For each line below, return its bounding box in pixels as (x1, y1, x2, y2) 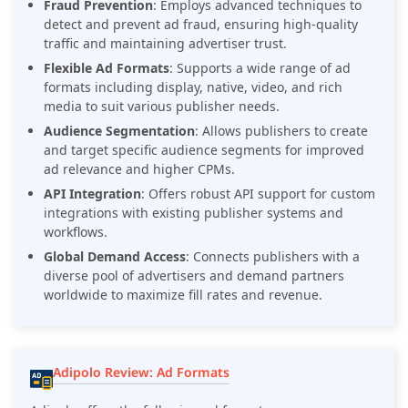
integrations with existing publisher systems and (44, 204, 343, 222)
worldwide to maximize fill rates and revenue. (44, 286, 322, 304)
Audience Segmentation (44, 122, 195, 140)
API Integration (44, 185, 141, 203)
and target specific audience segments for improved (44, 141, 364, 159)
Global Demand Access (44, 248, 186, 266)
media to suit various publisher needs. (44, 97, 280, 116)
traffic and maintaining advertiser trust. (44, 35, 287, 53)
